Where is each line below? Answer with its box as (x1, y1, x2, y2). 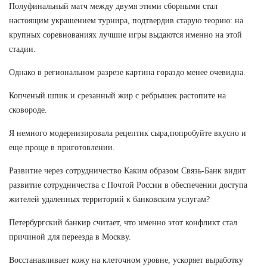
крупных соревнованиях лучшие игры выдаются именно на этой (9, 30, 242, 39)
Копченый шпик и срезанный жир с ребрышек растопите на (9, 91, 226, 100)
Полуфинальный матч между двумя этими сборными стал (9, 1, 218, 11)
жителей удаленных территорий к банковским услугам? (9, 194, 210, 204)
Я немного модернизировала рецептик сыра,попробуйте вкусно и (9, 128, 246, 138)
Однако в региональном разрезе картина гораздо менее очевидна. (9, 67, 246, 77)
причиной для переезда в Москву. (9, 232, 131, 241)
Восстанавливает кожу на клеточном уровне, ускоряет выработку (9, 255, 243, 265)
